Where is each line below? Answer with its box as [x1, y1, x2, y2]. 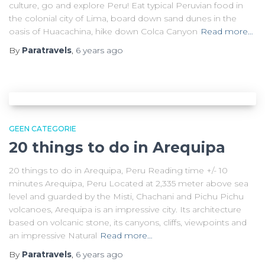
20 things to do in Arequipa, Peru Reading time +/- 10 [9, 165, 228, 176]
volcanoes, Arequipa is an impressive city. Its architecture [9, 204, 241, 215]
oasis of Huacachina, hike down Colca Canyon [9, 26, 198, 37]
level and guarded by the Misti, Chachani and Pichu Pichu [9, 191, 244, 202]
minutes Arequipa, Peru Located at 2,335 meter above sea [9, 178, 248, 189]
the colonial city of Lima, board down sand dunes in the [9, 13, 237, 24]
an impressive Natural [9, 230, 97, 241]
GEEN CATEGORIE [9, 124, 76, 133]
